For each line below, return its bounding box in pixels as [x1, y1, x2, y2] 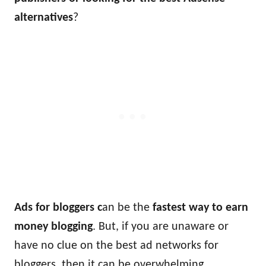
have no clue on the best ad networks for [14, 240, 218, 252]
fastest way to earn [150, 202, 248, 214]
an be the [102, 202, 150, 214]
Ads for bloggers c [14, 202, 102, 214]
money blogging [14, 221, 93, 233]
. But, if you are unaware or [93, 221, 229, 233]
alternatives [14, 12, 73, 24]
